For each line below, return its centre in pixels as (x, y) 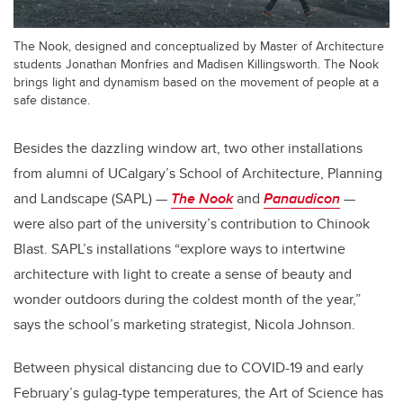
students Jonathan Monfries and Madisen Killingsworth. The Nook (196, 64)
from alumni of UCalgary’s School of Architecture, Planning (198, 174)
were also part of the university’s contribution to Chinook (192, 224)
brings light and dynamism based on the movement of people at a (196, 82)
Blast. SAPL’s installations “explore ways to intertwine (179, 249)
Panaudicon (302, 199)
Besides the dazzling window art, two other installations (188, 148)
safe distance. (52, 100)
